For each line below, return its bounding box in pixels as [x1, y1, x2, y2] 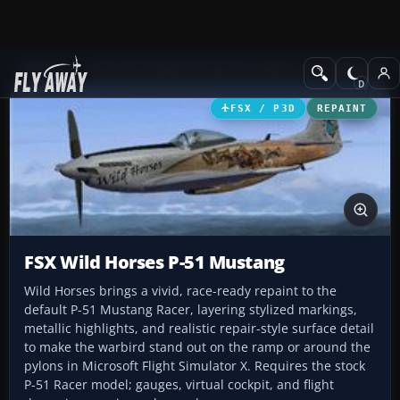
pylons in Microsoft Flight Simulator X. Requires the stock [24, 357, 365, 375]
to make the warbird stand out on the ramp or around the [24, 338, 371, 356]
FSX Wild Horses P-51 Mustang [24, 250, 285, 275]
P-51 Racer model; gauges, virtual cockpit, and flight [24, 376, 334, 394]
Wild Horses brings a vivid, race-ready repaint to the [24, 282, 337, 300]
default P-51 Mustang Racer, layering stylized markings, [24, 301, 357, 319]
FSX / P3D [230, 102, 296, 113]
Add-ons [21, 60, 69, 77]
